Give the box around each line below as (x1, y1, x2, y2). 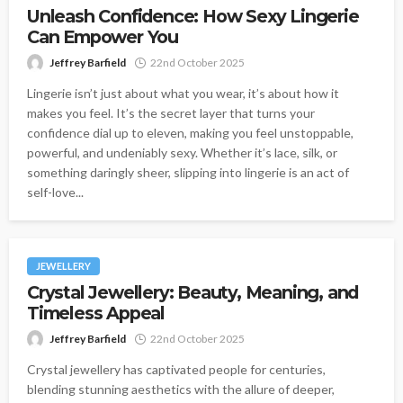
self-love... (27, 184, 84, 201)
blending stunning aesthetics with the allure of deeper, (27, 381, 335, 398)
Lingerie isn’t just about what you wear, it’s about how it (27, 85, 339, 102)
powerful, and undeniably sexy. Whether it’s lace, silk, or (27, 145, 337, 161)
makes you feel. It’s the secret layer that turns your (27, 105, 315, 121)
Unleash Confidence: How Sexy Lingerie (27, 5, 359, 28)
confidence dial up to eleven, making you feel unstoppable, (27, 125, 354, 141)
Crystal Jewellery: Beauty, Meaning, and (27, 282, 359, 304)
